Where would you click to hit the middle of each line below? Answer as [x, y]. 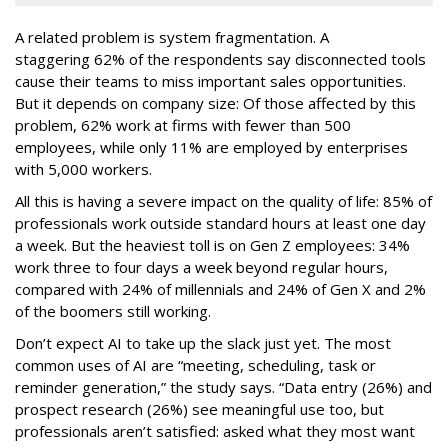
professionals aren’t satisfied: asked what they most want [215, 430]
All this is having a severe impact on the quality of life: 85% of [223, 200]
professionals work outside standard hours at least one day [220, 222]
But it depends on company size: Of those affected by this [215, 102]
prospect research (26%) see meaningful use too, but [199, 408]
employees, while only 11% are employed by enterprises [211, 146]
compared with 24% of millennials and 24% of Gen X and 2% [220, 288]
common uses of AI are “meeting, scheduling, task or [195, 364]
